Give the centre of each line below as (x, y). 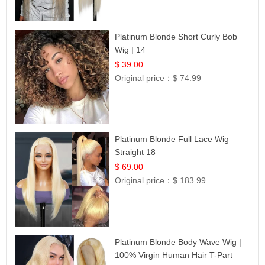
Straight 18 (135, 152)
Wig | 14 (130, 49)
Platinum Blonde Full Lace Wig (172, 139)
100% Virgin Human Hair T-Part (174, 255)
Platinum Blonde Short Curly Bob (176, 36)
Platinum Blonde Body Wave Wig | (178, 242)
